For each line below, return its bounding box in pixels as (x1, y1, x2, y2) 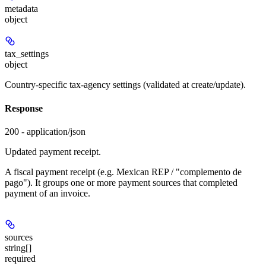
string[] (5, 242, 31, 253)
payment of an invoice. (5, 188, 90, 198)
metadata (5, 4, 38, 14)
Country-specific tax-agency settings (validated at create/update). (5, 80, 246, 90)
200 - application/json (5, 126, 85, 137)
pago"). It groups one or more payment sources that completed (5, 177, 237, 188)
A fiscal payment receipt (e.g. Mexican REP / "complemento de (5, 166, 242, 177)
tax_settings (5, 49, 49, 59)
